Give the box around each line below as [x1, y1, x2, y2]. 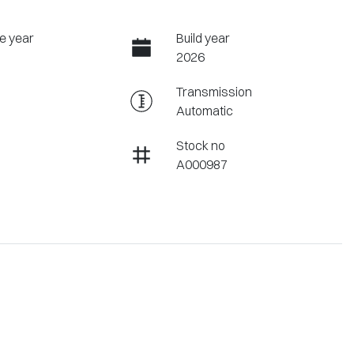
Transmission [175, 84, 252, 100]
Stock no [175, 137, 225, 154]
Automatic [175, 103, 233, 119]
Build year [175, 30, 230, 47]
